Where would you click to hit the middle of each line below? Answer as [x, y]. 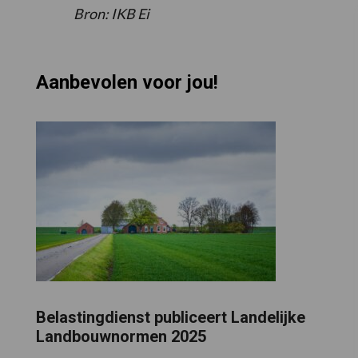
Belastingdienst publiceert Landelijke [170, 317]
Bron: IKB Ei [111, 14]
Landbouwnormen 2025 [121, 336]
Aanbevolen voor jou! [127, 83]
